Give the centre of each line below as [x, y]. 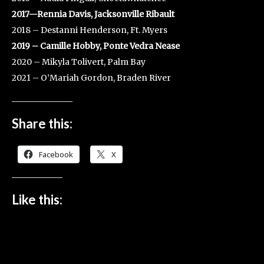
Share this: [42, 123]
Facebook [56, 154]
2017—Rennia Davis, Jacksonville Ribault [93, 14]
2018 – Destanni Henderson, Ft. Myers [90, 30]
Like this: [37, 199]
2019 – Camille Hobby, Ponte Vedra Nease [96, 46]
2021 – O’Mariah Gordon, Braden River [91, 77]
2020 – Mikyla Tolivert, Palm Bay [79, 62]
